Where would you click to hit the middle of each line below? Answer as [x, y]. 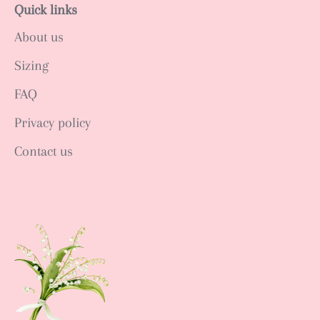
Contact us [44, 151]
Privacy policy [52, 122]
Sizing [31, 65]
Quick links [46, 10]
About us [39, 37]
